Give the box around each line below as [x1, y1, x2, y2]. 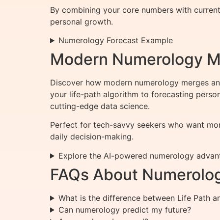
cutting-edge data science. [50, 101, 150, 111]
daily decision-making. [50, 132, 134, 142]
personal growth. [50, 16, 113, 27]
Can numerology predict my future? [58, 204, 191, 215]
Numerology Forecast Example [58, 35, 173, 46]
